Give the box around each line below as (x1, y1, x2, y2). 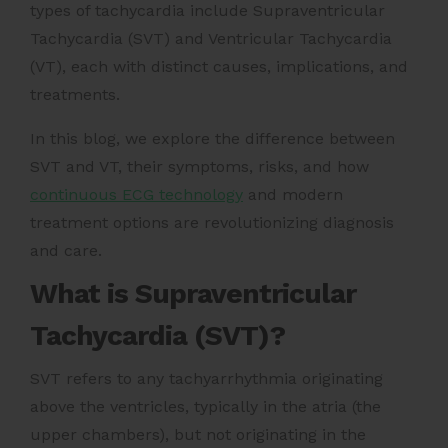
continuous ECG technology (30, 184, 243, 204)
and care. (30, 240, 102, 260)
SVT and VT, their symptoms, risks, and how (30, 156, 369, 176)
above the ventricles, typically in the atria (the (30, 396, 381, 416)
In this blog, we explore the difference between (30, 128, 395, 148)
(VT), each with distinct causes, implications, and (30, 56, 408, 76)
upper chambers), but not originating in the (30, 424, 366, 444)
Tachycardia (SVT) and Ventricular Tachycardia (30, 28, 392, 48)
